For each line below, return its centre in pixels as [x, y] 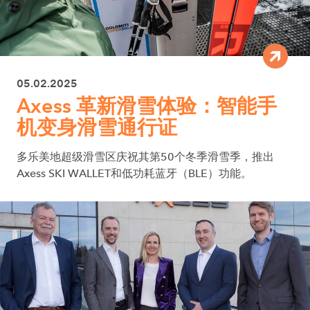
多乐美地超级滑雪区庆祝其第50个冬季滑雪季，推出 [145, 157]
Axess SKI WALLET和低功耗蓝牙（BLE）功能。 [134, 174]
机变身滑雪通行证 [97, 127]
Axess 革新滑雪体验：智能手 [147, 106]
